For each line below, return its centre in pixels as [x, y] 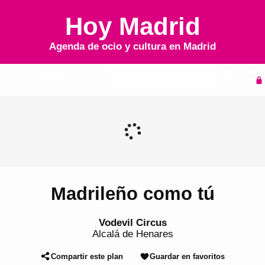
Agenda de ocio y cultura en [116, 46]
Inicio [54, 75]
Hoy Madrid [132, 26]
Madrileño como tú [132, 194]
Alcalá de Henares [132, 234]
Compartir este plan [87, 256]
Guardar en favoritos [187, 256]
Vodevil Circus [132, 222]
